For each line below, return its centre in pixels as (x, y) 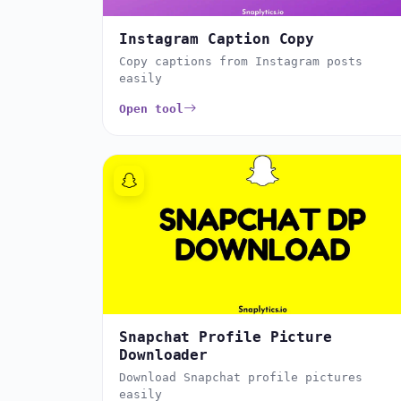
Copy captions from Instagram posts (241, 61)
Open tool (151, 108)
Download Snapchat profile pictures (241, 378)
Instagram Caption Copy (217, 38)
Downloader (164, 355)
